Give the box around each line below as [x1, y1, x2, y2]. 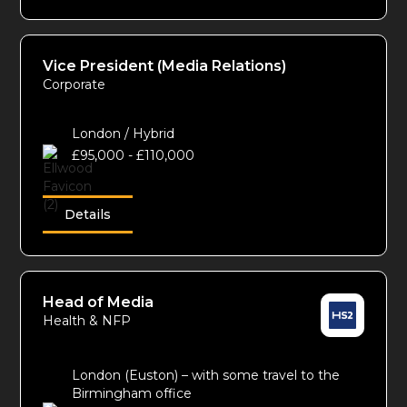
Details [65, 206, 112, 223]
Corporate [43, 76, 106, 94]
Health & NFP [43, 313, 132, 330]
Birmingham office [72, 385, 193, 402]
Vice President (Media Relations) [43, 57, 287, 75]
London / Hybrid [72, 125, 175, 143]
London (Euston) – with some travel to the [72, 367, 341, 384]
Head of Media [43, 293, 154, 312]
